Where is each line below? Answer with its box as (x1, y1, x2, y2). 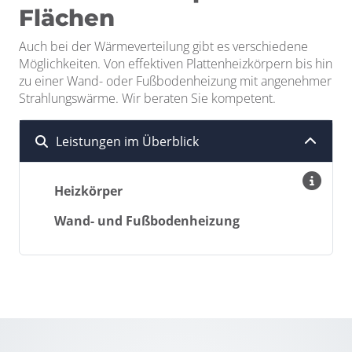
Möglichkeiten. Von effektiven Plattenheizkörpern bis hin (19, 55, 332, 72)
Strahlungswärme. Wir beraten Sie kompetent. (19, 90, 276, 107)
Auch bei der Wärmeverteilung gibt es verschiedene (19, 38, 308, 55)
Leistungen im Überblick (56, 133, 199, 150)
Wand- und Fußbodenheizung (54, 212, 240, 229)
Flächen (19, 4, 121, 31)
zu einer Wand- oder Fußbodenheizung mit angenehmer (19, 72, 332, 90)
